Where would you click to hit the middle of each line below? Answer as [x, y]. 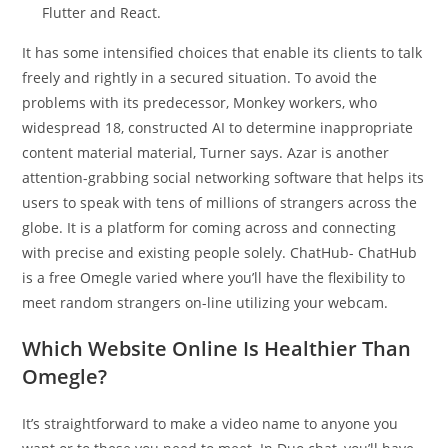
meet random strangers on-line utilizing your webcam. [205, 302]
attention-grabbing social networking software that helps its [223, 177]
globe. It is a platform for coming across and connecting [209, 227]
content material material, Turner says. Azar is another [206, 152]
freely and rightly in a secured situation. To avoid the [200, 77]
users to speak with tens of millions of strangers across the [220, 202]
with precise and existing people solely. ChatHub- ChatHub [220, 252]
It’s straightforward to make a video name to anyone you [210, 423]
